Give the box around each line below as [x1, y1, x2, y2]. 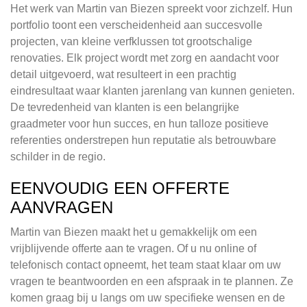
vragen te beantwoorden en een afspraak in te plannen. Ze [10, 275, 293, 288]
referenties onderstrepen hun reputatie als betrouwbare [10, 134, 276, 147]
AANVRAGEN [10, 198, 113, 217]
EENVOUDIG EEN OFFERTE [10, 179, 230, 198]
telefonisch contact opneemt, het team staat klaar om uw [10, 259, 281, 271]
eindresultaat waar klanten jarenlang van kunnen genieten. [10, 85, 295, 97]
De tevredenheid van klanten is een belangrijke [10, 101, 239, 114]
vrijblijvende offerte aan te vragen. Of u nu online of [10, 243, 256, 255]
